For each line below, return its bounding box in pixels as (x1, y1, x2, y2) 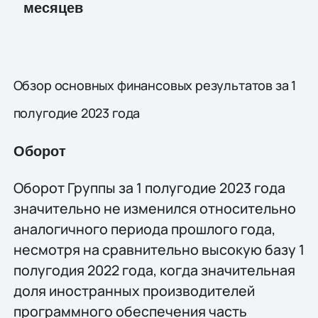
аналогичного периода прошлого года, (13, 219, 275, 239)
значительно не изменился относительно (13, 199, 296, 219)
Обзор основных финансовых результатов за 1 (13, 77, 297, 94)
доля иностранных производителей (13, 281, 255, 301)
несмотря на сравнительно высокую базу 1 (13, 240, 305, 260)
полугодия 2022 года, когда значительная (13, 261, 295, 280)
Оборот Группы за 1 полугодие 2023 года (13, 178, 285, 198)
